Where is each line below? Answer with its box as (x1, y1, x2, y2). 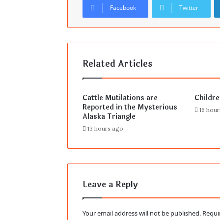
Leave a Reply (82, 178, 138, 192)
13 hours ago (87, 125, 123, 133)
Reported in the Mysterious (82, 102, 177, 113)
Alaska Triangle (82, 111, 136, 122)
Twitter (179, 3, 198, 12)
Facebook (110, 3, 136, 12)
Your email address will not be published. (82, 209, 201, 218)
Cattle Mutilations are (82, 93, 158, 104)
